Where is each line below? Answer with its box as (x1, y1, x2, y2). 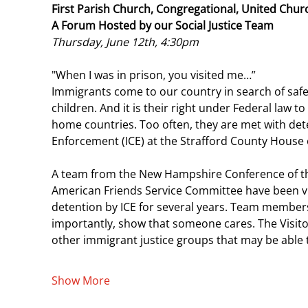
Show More (52, 272, 111, 288)
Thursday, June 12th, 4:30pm (52, 34, 202, 49)
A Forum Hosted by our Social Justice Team (52, 17, 274, 33)
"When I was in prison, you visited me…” (52, 67, 256, 82)
